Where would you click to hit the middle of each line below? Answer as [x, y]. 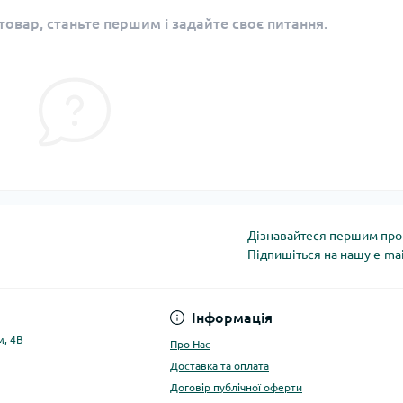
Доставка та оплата [219, 366]
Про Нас [190, 344]
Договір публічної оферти [236, 387]
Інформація [232, 318]
